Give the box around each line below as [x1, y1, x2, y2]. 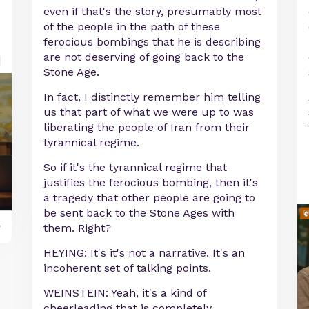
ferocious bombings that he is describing [43, 35, 261, 49]
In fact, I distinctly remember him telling [43, 90, 261, 104]
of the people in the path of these [43, 20, 221, 34]
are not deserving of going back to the [43, 50, 245, 64]
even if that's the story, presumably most [43, 5, 262, 19]
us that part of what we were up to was [43, 106, 255, 119]
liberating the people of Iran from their [43, 121, 250, 134]
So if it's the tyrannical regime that [43, 161, 228, 175]
